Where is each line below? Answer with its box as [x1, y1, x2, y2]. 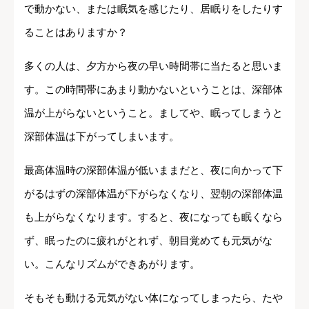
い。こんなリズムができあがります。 [24, 258, 200, 270]
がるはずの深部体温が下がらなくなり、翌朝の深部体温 [24, 188, 283, 200]
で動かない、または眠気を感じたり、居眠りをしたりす [24, 3, 283, 15]
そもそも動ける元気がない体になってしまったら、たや [24, 292, 283, 304]
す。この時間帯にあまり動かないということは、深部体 [24, 83, 283, 96]
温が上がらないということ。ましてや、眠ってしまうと [24, 107, 283, 119]
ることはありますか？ [24, 26, 128, 39]
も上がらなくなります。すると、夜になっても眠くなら [24, 211, 283, 223]
